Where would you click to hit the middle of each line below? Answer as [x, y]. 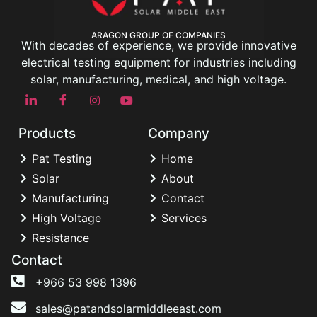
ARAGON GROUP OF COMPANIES [158, 35]
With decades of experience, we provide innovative [158, 45]
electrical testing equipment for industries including [158, 62]
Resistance [60, 237]
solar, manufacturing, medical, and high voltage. [158, 79]
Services [184, 218]
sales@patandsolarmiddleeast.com [129, 308]
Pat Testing [62, 158]
